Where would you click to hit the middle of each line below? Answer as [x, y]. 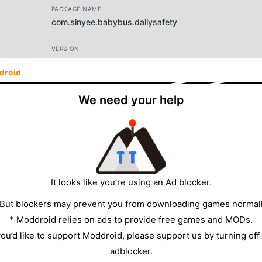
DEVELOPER [70, 88]
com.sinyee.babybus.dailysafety [114, 22]
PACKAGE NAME [76, 8]
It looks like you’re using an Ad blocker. [131, 182]
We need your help [131, 100]
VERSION [65, 48]
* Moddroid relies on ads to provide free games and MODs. [131, 220]
